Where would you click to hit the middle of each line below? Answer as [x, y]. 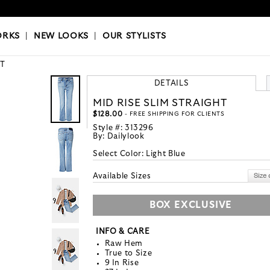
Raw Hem [124, 244]
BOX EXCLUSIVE [191, 205]
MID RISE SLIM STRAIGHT [160, 103]
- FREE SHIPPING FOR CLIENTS [174, 114]
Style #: [109, 128]
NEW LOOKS [61, 36]
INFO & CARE [123, 232]
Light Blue [166, 154]
